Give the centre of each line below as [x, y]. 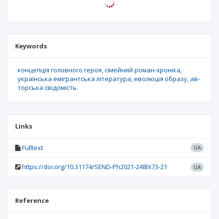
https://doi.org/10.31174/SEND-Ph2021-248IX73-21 [95, 167]
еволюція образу [161, 79]
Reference [32, 200]
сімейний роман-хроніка [142, 70]
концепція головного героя [60, 70]
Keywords [31, 46]
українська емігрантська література [74, 79]
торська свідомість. [48, 88]
